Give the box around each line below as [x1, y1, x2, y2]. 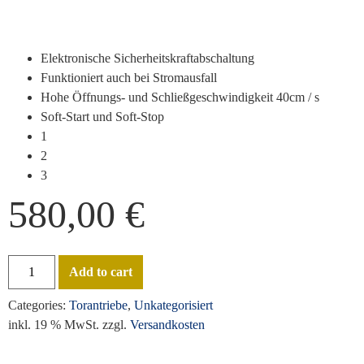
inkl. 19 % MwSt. [8, 317, 99, 331]
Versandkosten [130, 317, 205, 331]
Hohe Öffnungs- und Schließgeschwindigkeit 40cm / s [41, 90, 319, 104]
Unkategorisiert [134, 297, 213, 312]
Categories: [8, 297, 69, 312]
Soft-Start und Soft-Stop [41, 110, 164, 123]
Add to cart [68, 265, 132, 279]
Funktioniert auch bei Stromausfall [41, 71, 217, 84]
